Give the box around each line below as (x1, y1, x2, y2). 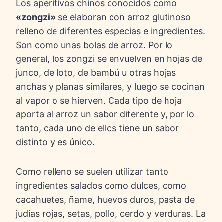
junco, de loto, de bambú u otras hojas (16, 67, 176, 78)
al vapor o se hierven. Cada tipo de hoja (16, 95, 182, 106)
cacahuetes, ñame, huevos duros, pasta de (16, 194, 195, 205)
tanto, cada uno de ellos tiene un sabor (16, 123, 179, 134)
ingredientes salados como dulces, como (16, 180, 186, 191)
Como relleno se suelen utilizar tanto (16, 166, 168, 177)
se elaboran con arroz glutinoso (55, 12, 191, 23)
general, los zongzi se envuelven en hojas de (16, 54, 202, 64)
